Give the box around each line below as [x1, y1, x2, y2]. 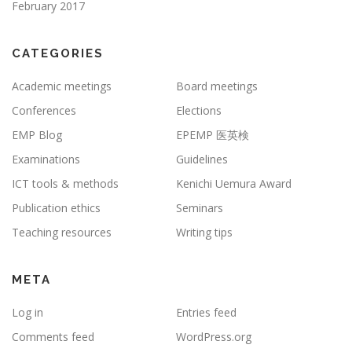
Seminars [176, 200, 223, 215]
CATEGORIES [12, 46, 104, 60]
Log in [12, 304, 43, 320]
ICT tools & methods [12, 175, 119, 191]
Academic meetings [12, 78, 112, 93]
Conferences [12, 102, 76, 118]
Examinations [12, 151, 80, 167]
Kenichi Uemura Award [176, 175, 291, 191]
